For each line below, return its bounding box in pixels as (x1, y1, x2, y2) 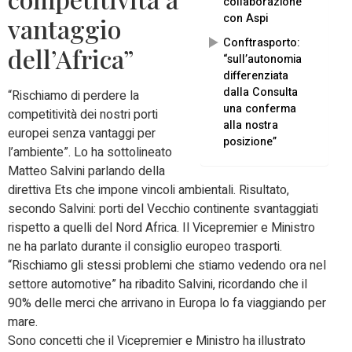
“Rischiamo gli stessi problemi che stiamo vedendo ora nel (8, 256, 326, 276)
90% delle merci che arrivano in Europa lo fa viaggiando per (8, 294, 326, 313)
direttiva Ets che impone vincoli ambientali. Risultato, (8, 181, 289, 200)
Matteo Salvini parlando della (8, 162, 165, 181)
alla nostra (223, 116, 278, 134)
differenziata (223, 67, 288, 84)
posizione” (223, 133, 277, 150)
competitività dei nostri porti (8, 105, 158, 125)
